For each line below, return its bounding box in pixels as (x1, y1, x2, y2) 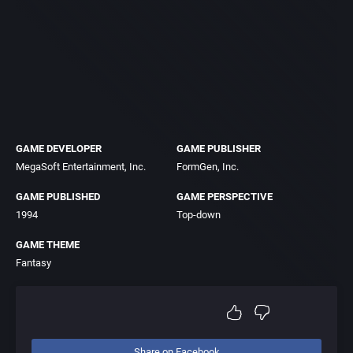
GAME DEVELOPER (16, 143, 102, 154)
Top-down (176, 209, 221, 221)
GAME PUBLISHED (16, 191, 100, 203)
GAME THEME (16, 239, 80, 251)
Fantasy (16, 257, 51, 269)
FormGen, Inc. (176, 161, 239, 173)
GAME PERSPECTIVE (176, 191, 273, 203)
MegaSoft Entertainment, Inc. (16, 161, 146, 173)
